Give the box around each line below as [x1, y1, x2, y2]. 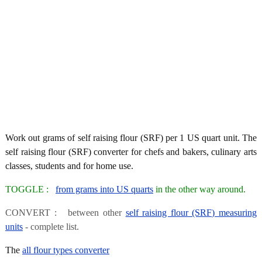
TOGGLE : [5, 184, 56, 194]
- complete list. [23, 221, 79, 232]
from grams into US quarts [56, 184, 153, 194]
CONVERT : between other [5, 207, 126, 218]
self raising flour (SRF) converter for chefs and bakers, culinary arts [5, 146, 257, 157]
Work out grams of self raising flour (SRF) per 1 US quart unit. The [5, 132, 257, 143]
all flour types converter [22, 244, 109, 255]
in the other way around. [153, 184, 246, 194]
